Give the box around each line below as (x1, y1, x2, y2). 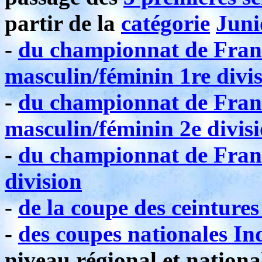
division (5, 168, 82, 194)
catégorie (121, 11, 210, 36)
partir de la (5, 11, 121, 36)
